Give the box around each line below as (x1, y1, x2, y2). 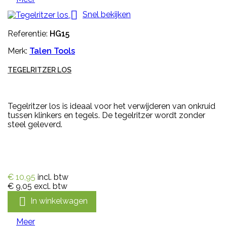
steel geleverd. (8, 120, 62, 130)
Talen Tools (29, 46, 75, 56)
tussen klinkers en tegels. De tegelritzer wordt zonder (8, 110, 205, 121)
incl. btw (37, 172, 68, 182)
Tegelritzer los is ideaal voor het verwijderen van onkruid (8, 101, 215, 111)
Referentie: (8, 29, 50, 39)
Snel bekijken (83, 10, 131, 20)
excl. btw (34, 181, 67, 192)
